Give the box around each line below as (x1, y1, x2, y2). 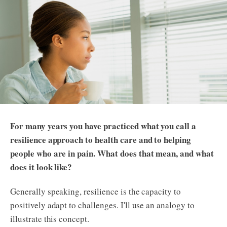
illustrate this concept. (10, 213, 90, 225)
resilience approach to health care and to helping (10, 133, 192, 146)
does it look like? (10, 161, 72, 174)
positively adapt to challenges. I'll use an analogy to (10, 199, 195, 211)
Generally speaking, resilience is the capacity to (10, 185, 181, 198)
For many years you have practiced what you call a (10, 120, 197, 133)
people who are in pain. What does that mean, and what (10, 147, 214, 160)
